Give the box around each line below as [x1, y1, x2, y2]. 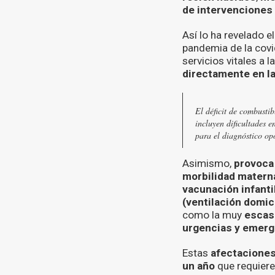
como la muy [182, 209, 244, 222]
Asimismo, [182, 157, 234, 170]
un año [182, 260, 215, 273]
